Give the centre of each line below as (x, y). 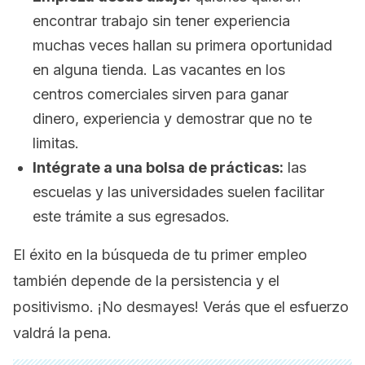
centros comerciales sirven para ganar (161, 94)
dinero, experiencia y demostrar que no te (172, 119)
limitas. (56, 143)
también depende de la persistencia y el (146, 281)
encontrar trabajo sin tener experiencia (161, 21)
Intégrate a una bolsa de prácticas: (158, 167)
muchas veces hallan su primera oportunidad (182, 45)
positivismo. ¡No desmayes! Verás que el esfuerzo (181, 307)
